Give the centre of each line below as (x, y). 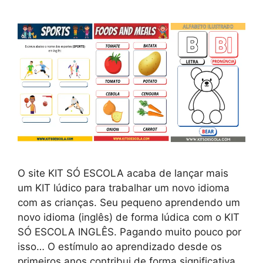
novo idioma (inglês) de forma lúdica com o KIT (129, 218)
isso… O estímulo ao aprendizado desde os (120, 247)
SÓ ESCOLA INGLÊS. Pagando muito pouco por (129, 232)
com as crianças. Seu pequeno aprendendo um (129, 203)
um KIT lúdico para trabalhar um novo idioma (124, 188)
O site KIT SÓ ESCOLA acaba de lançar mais (123, 173)
